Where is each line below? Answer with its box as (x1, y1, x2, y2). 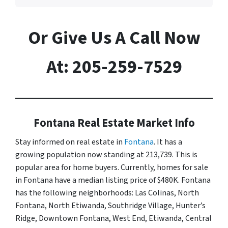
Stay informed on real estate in (15, 136, 124, 148)
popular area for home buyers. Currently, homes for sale (15, 161, 208, 173)
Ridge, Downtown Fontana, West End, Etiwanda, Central (15, 212, 212, 224)
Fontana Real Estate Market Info (33, 115, 195, 131)
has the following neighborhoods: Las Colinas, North (15, 187, 199, 198)
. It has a (154, 136, 182, 148)
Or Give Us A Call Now (27, 24, 201, 51)
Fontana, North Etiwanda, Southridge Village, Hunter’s (15, 199, 206, 211)
